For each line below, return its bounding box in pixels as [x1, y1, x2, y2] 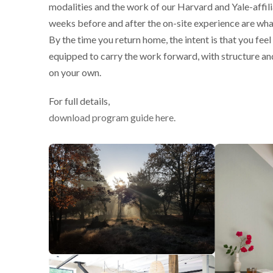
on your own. [49, 66, 101, 78]
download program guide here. [49, 112, 175, 123]
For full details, [49, 95, 112, 107]
